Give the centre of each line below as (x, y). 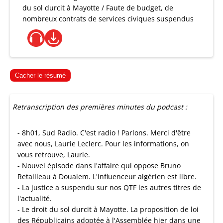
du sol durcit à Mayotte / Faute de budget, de (98, 8)
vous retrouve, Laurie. (54, 155)
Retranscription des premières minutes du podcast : (100, 107)
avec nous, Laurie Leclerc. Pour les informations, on (103, 144)
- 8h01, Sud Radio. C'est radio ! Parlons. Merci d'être (104, 133)
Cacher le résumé (40, 75)
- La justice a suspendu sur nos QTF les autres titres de (109, 187)
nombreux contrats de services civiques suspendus (108, 19)
